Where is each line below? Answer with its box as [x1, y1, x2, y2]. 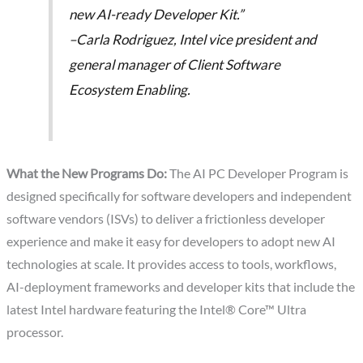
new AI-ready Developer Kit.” [68, 6, 243, 23]
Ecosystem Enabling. [68, 81, 190, 99]
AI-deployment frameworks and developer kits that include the [6, 279, 356, 294]
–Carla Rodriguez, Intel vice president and [68, 31, 317, 49]
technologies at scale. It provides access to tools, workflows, [6, 256, 337, 271]
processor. [6, 324, 64, 340]
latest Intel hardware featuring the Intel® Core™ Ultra [6, 301, 307, 317]
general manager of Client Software [68, 56, 280, 74]
